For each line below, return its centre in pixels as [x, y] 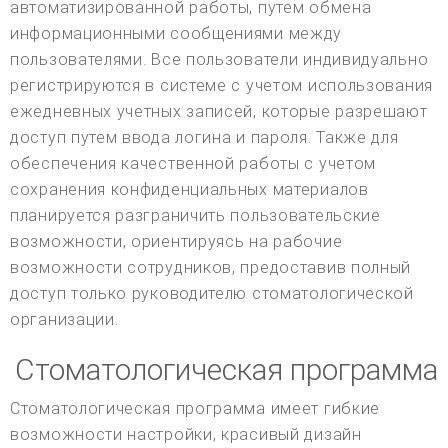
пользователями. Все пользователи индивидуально [219, 59]
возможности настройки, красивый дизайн [186, 434]
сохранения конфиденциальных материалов [189, 189]
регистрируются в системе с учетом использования [221, 85]
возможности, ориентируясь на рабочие [176, 241]
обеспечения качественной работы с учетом [193, 163]
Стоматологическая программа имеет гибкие [195, 408]
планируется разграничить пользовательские [195, 215]
